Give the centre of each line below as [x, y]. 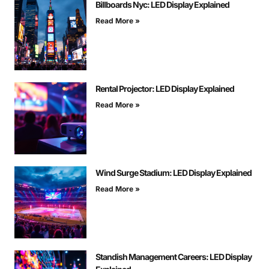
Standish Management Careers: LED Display [174, 257]
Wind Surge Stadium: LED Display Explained [174, 173]
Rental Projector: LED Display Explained [165, 89]
